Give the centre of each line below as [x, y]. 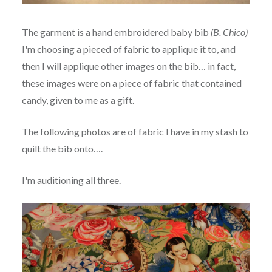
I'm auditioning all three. [71, 180]
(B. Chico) [229, 32]
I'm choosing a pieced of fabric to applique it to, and [128, 49]
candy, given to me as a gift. [78, 100]
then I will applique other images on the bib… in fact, [128, 66]
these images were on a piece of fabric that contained [131, 83]
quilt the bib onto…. [62, 148]
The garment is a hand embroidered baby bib [116, 32]
